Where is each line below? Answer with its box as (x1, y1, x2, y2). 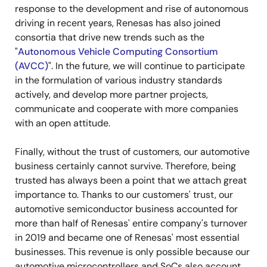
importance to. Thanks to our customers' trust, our (15, 188, 233, 201)
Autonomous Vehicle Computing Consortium (18, 45, 218, 58)
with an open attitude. (15, 117, 110, 130)
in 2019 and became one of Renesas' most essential (15, 231, 240, 244)
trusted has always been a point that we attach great (15, 174, 247, 187)
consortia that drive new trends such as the (15, 31, 204, 44)
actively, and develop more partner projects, (15, 88, 208, 101)
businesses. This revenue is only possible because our (15, 246, 250, 259)
